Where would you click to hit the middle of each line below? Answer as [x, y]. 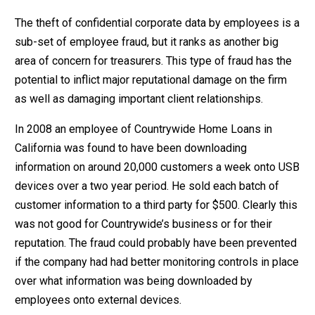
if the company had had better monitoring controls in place [156, 262]
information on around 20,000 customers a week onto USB [157, 167]
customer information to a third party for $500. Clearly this [156, 205]
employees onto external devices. [98, 300]
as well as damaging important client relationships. [139, 98]
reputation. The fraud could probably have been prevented [155, 243]
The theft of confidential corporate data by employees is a [157, 22]
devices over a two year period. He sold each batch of [147, 186]
